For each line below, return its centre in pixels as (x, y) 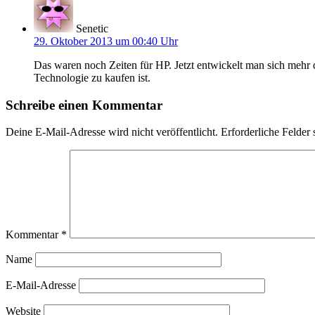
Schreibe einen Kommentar (84, 105)
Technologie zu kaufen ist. (92, 77)
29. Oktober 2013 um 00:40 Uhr (106, 41)
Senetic (92, 28)
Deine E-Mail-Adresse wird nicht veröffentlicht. (112, 132)
